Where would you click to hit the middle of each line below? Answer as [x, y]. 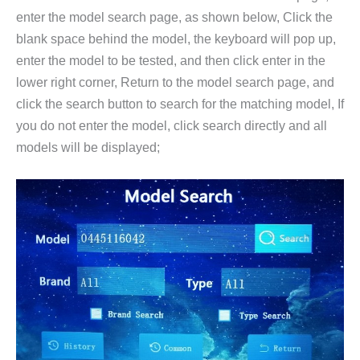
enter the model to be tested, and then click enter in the [171, 61]
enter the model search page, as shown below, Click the [174, 17]
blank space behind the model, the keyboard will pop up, [176, 39]
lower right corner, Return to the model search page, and [175, 82]
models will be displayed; [88, 147]
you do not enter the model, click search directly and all [172, 126]
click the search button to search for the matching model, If [180, 104]
